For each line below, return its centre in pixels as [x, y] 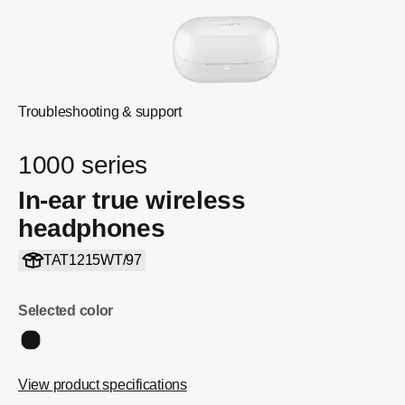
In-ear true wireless [132, 200]
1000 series [83, 165]
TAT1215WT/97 [92, 260]
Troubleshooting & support [100, 112]
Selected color [66, 311]
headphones [92, 228]
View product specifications [103, 385]
